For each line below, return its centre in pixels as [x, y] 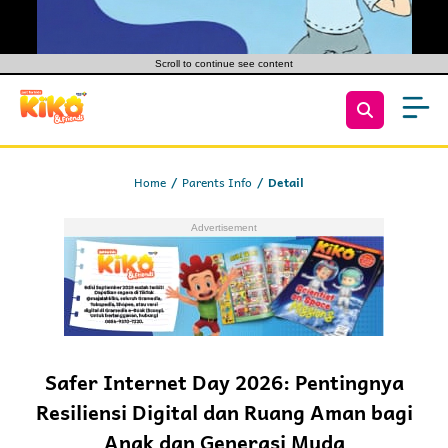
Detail [286, 182]
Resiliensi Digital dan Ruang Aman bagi [224, 412]
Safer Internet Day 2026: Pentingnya [224, 382]
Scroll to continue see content [224, 63]
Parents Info [217, 182]
